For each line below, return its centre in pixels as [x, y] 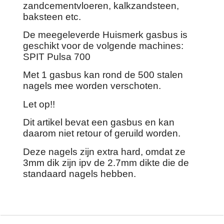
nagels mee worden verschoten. [92, 86]
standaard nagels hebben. [79, 173]
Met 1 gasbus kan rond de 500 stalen [103, 75]
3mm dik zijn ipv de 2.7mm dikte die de [106, 162]
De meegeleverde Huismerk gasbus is [105, 34]
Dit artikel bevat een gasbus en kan [99, 122]
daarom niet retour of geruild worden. [102, 133]
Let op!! [39, 104]
